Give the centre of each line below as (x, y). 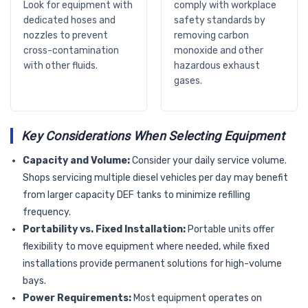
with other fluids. (60, 65)
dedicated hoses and (69, 20)
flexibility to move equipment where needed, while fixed (146, 246)
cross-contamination (71, 50)
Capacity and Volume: (76, 160)
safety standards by (220, 20)
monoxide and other (219, 50)
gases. (188, 80)
